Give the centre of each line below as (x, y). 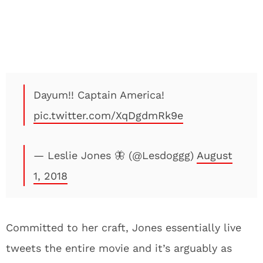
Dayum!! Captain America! (99, 95)
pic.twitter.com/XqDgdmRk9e (108, 115)
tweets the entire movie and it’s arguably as (119, 248)
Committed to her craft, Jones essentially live (124, 227)
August (215, 155)
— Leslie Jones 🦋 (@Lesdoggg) (115, 155)
